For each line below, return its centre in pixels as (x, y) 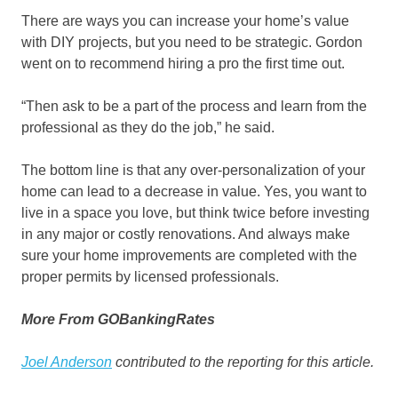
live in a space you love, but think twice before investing (195, 213)
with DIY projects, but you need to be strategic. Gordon (192, 43)
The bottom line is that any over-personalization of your (193, 171)
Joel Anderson (67, 362)
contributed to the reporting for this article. (243, 362)
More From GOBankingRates (118, 320)
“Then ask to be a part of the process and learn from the (194, 107)
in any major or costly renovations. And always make (186, 235)
